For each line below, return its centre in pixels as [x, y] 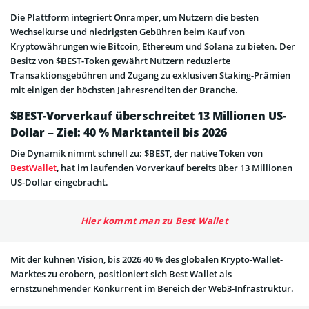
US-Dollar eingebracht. [59, 182]
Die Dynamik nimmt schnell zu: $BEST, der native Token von [137, 153]
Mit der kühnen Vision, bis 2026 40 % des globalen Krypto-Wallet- [147, 260]
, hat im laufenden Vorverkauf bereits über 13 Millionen [175, 168]
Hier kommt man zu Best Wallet [154, 221]
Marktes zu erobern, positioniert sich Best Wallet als [121, 274]
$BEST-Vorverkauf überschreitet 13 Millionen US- [148, 116]
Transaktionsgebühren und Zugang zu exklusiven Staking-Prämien [150, 76]
